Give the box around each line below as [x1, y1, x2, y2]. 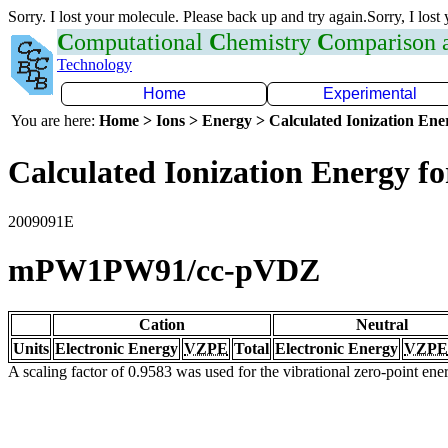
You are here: [11, 112, 99, 129]
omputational [74, 29, 209, 55]
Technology [57, 56, 132, 73]
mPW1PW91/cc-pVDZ [8, 252, 320, 289]
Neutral [356, 315, 408, 333]
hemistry [226, 29, 317, 55]
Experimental [323, 85, 417, 102]
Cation [139, 315, 185, 333]
